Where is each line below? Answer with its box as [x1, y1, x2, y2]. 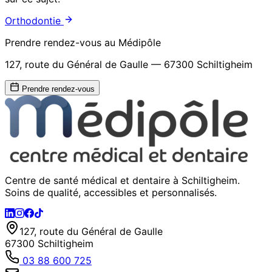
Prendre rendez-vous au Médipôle [5, 36, 161, 49]
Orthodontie [5, 14, 64, 27]
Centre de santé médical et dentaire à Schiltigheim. [5, 174, 240, 186]
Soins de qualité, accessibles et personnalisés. [5, 186, 217, 199]
